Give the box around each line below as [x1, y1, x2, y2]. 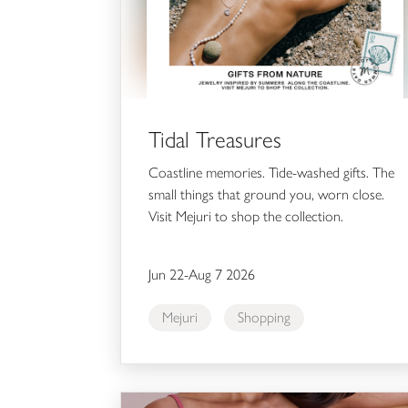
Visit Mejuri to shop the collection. [148, 207, 343, 225]
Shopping [238, 308, 291, 326]
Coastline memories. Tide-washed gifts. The [148, 163, 394, 181]
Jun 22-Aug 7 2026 [148, 265, 255, 283]
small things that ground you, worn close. [148, 185, 384, 203]
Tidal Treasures [148, 125, 281, 153]
